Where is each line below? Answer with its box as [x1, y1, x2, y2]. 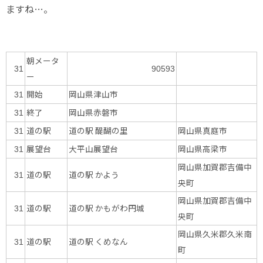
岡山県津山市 [69, 88, 118, 100]
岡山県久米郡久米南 [178, 228, 252, 240]
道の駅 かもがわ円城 [69, 202, 144, 214]
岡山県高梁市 [178, 143, 227, 155]
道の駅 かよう [69, 168, 119, 181]
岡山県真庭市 [178, 124, 227, 137]
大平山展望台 [69, 143, 118, 155]
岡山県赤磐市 [69, 106, 118, 119]
